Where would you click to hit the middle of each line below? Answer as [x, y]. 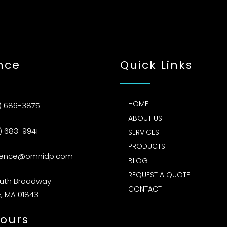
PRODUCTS [146, 147]
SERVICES [143, 133]
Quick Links [157, 65]
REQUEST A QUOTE [159, 175]
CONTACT [145, 189]
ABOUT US [145, 118]
